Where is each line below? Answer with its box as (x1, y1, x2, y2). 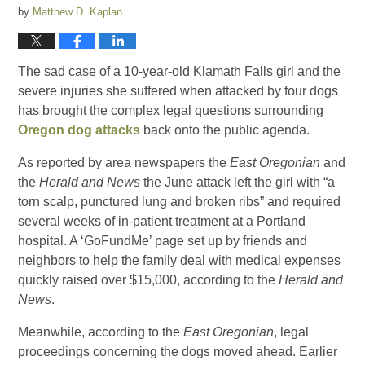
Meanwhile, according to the (18, 324, 184, 339)
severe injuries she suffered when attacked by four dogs (18, 83, 339, 98)
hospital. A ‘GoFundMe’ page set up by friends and (18, 233, 308, 248)
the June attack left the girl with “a (140, 174, 336, 189)
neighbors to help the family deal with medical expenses (18, 253, 341, 267)
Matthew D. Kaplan (33, 5, 123, 18)
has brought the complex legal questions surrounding (18, 103, 324, 117)
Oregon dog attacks (18, 122, 141, 137)
